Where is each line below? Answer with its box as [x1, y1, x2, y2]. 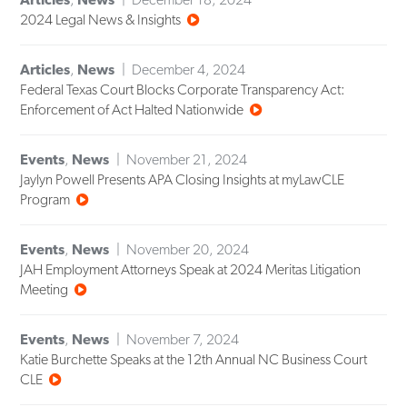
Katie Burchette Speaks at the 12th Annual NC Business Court [20, 351, 368, 369]
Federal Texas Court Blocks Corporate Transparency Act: [20, 81, 346, 99]
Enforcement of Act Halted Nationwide [20, 101, 244, 119]
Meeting [20, 281, 69, 299]
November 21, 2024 [126, 151, 248, 169]
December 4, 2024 [132, 61, 246, 79]
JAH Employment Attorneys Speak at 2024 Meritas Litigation [20, 261, 362, 279]
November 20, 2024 [126, 241, 250, 259]
